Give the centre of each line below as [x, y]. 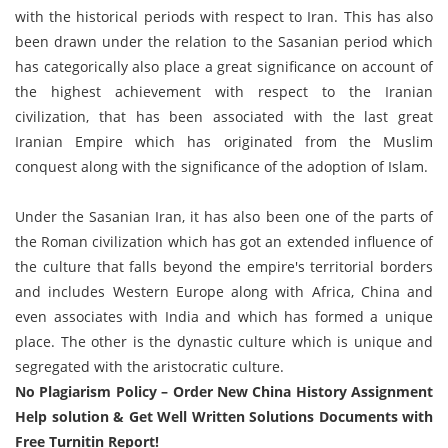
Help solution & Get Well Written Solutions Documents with [224, 416]
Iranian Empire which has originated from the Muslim [224, 141]
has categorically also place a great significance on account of [224, 66]
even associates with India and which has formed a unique [224, 316]
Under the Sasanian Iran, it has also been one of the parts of [224, 216]
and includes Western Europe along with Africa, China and [224, 291]
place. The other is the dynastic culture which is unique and [224, 341]
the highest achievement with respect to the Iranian [224, 91]
